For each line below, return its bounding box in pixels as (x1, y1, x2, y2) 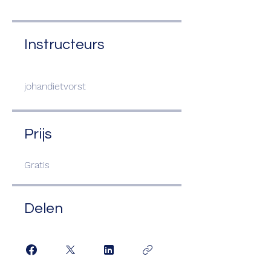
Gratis (24, 159, 50, 171)
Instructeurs (24, 37, 105, 52)
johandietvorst (24, 80, 86, 92)
